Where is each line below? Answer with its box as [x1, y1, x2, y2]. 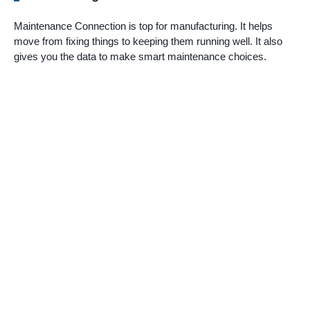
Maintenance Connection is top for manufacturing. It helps [14, 19, 273, 32]
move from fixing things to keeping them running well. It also [14, 35, 282, 47]
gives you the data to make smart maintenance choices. [14, 50, 266, 62]
